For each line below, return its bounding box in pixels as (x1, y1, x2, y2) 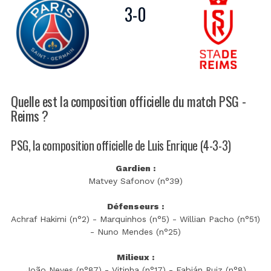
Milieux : (117, 252, 154, 262)
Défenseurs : (107, 201, 164, 211)
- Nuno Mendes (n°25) (90, 226, 181, 237)
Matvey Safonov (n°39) (88, 175, 183, 186)
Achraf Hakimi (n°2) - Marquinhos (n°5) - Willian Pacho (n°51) (11, 214, 260, 224)
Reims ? (11, 105, 48, 126)
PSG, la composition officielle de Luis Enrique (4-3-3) (11, 137, 231, 155)
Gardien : (116, 163, 155, 173)
